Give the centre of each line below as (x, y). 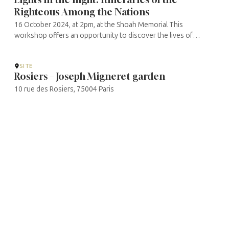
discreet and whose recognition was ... (75, 57)
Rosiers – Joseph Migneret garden (90, 76)
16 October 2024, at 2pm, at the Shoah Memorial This (99, 25)
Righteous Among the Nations (82, 12)
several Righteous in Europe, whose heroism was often (102, 47)
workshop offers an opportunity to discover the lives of (104, 36)
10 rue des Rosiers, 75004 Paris (64, 89)
